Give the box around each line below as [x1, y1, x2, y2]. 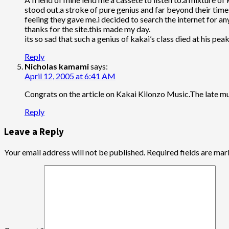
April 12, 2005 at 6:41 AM [25, 71, 116, 81]
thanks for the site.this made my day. [25, 24, 150, 34]
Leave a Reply [4, 126, 64, 138]
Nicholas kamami [25, 61, 89, 71]
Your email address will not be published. [4, 147, 145, 157]
